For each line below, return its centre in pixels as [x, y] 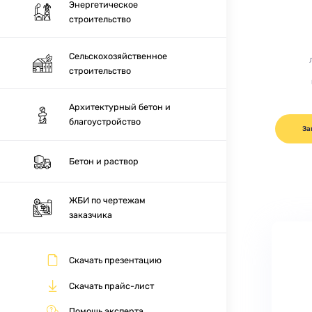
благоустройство [105, 122]
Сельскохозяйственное [118, 56]
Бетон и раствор [104, 161]
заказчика [91, 214]
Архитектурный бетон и [120, 107]
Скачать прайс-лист [112, 286]
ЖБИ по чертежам [108, 200]
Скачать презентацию [116, 260]
